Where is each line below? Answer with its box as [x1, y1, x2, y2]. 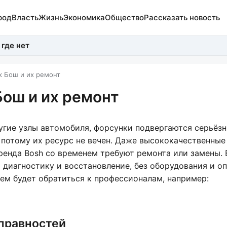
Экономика [63, 13, 105, 22]
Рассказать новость [143, 13, 220, 22]
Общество [104, 13, 144, 22]
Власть [11, 13, 39, 22]
